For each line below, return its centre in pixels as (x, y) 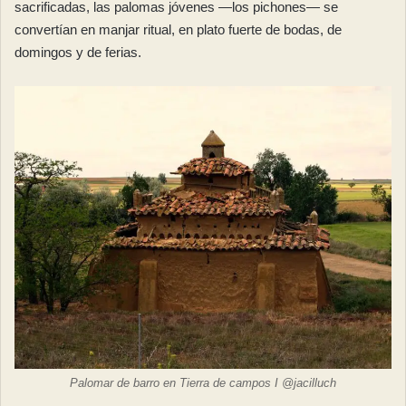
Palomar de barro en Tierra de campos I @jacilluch (203, 383)
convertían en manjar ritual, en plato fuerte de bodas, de (178, 30)
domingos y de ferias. (78, 53)
